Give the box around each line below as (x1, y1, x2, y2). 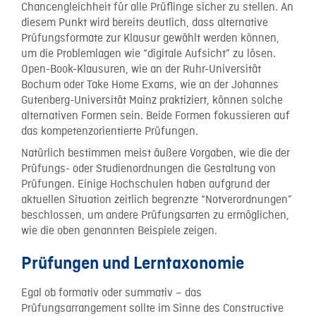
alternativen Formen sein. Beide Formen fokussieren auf (21, 109, 290, 123)
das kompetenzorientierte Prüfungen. (21, 125, 198, 139)
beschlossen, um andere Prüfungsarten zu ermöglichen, (21, 208, 289, 223)
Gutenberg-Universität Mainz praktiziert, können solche (21, 94, 283, 108)
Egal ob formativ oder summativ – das (21, 286, 202, 300)
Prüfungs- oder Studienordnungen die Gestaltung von (21, 162, 276, 176)
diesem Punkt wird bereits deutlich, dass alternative (21, 16, 268, 30)
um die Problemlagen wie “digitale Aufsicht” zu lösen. (21, 47, 276, 61)
